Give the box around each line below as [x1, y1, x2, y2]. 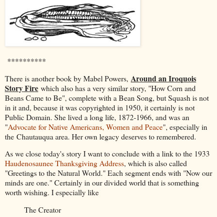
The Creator [24, 204, 61, 215]
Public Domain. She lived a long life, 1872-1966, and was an [5, 111, 189, 122]
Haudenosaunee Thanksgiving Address [5, 158, 124, 169]
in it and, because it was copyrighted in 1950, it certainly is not [5, 102, 195, 112]
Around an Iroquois [131, 72, 196, 84]
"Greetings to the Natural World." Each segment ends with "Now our [5, 168, 212, 178]
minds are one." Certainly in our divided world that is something [5, 177, 199, 188]
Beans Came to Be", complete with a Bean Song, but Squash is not [5, 92, 209, 103]
